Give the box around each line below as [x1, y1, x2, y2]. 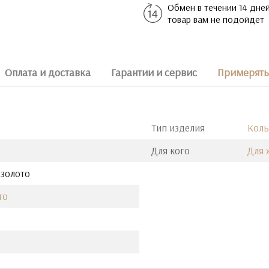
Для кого [151, 144, 190, 157]
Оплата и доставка [5, 65, 91, 79]
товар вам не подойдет [168, 13, 264, 25]
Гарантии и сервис [111, 65, 197, 79]
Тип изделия [151, 121, 205, 134]
